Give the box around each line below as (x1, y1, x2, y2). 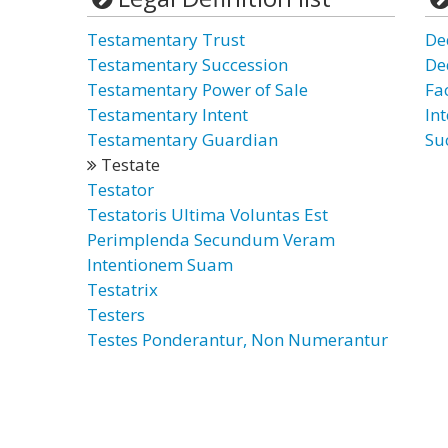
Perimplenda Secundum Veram (87, 228, 335, 251)
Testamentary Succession (87, 53, 288, 76)
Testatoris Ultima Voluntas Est (87, 203, 328, 226)
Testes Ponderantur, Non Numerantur (87, 328, 388, 351)
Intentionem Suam (87, 253, 233, 276)
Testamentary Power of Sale (87, 78, 308, 101)
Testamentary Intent (87, 103, 248, 126)
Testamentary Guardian (87, 128, 278, 151)
